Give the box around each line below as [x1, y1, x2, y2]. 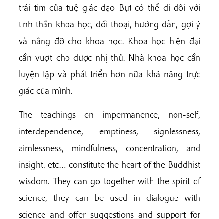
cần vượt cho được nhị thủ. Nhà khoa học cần [19, 51, 200, 63]
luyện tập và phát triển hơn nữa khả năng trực [19, 67, 200, 80]
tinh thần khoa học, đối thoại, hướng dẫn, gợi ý [19, 18, 200, 30]
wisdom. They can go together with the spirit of [19, 175, 200, 187]
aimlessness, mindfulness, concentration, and [19, 141, 200, 153]
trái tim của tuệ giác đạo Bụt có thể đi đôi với [19, 1, 200, 13]
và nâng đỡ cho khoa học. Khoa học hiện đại [19, 34, 200, 46]
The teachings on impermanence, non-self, [19, 108, 200, 120]
